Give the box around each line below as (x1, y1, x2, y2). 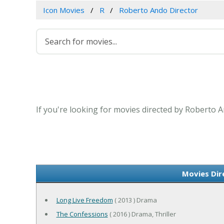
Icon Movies (42, 5, 84, 15)
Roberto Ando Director (119, 5, 198, 15)
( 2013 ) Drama (112, 195, 157, 205)
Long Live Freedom (56, 195, 113, 205)
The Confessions (56, 209, 108, 219)
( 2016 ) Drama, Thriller (107, 209, 176, 219)
